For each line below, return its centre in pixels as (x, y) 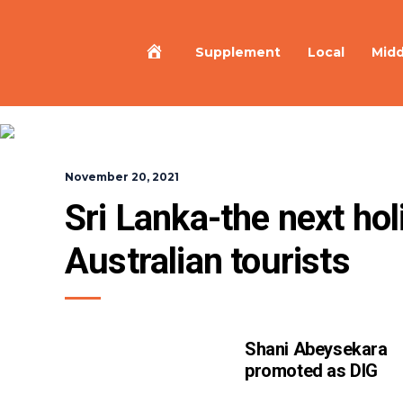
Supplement (238, 52)
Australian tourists (207, 261)
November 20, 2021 (122, 177)
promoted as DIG (311, 371)
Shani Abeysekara (316, 349)
